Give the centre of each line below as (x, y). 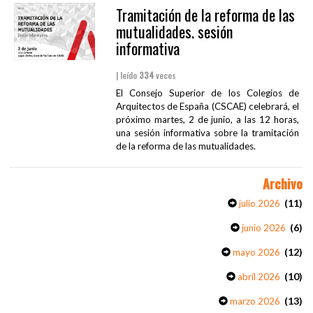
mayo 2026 (255, 253)
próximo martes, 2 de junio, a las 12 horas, (207, 120)
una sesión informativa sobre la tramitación (207, 133)
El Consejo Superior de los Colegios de (207, 93)
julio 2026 (259, 204)
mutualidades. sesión (174, 32)
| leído (127, 75)
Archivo (283, 184)
